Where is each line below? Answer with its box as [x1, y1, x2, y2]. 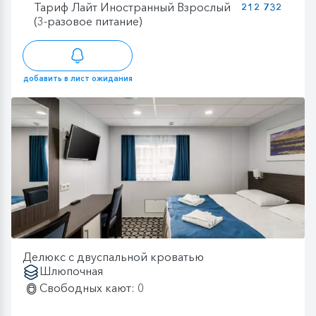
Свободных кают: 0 [39, 281, 144, 296]
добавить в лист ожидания [23, 73, 133, 84]
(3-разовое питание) [34, 13, 142, 28]
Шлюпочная [39, 264, 103, 279]
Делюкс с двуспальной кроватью [23, 250, 204, 265]
